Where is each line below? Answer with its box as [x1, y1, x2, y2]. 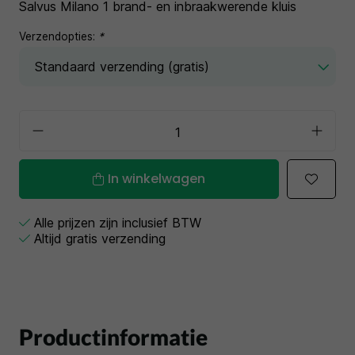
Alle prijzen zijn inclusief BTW [34, 215, 201, 231]
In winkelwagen [108, 170, 205, 188]
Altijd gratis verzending [34, 231, 166, 246]
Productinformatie [19, 323, 208, 350]
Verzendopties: [19, 30, 98, 43]
